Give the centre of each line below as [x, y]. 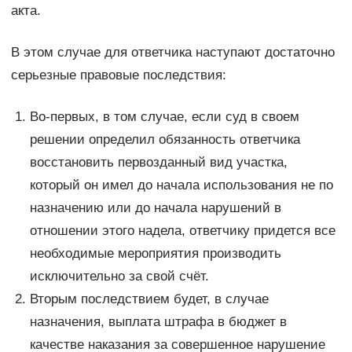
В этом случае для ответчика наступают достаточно [172, 52]
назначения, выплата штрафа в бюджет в [158, 321]
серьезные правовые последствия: [118, 75]
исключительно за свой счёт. [119, 276]
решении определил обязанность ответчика [165, 139]
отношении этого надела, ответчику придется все [182, 230]
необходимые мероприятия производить [155, 253]
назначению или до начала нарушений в [155, 207]
